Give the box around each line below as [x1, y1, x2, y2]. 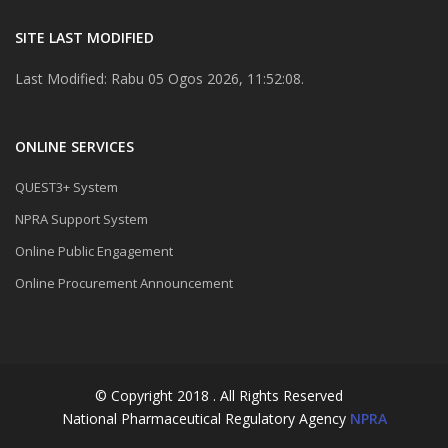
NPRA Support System [15, 209, 148, 228]
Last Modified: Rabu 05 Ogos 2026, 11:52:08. [15, 68, 304, 88]
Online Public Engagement [15, 241, 173, 260]
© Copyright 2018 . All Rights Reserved [95, 385, 343, 405]
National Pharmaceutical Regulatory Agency [61, 408, 350, 428]
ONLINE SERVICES [15, 136, 134, 156]
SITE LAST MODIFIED [15, 27, 154, 47]
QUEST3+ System [15, 177, 118, 196]
